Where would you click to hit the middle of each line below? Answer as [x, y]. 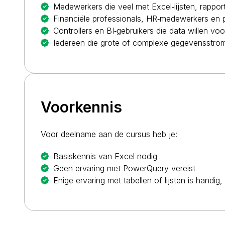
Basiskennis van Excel [94, 156]
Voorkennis [81, 107]
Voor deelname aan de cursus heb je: [109, 134]
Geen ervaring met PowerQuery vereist [124, 168]
